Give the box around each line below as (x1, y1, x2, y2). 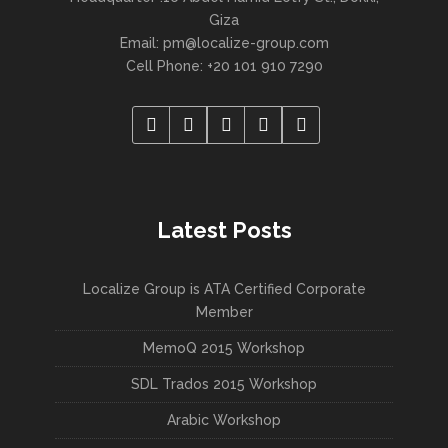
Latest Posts (156, 216, 292, 243)
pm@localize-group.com (162, 34, 329, 51)
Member (195, 303, 253, 320)
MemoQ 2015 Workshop (143, 339, 305, 356)
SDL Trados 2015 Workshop (131, 375, 317, 392)
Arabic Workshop (167, 411, 281, 428)
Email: (119, 34, 163, 51)
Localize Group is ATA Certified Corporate (82, 280, 366, 297)
